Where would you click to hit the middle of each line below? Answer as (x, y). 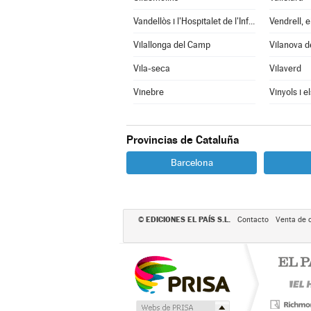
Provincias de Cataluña (183, 140)
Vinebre (148, 92)
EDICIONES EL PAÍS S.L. (188, 219)
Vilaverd (285, 68)
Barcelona (192, 162)
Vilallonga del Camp (171, 45)
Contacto (253, 220)
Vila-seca (151, 68)
